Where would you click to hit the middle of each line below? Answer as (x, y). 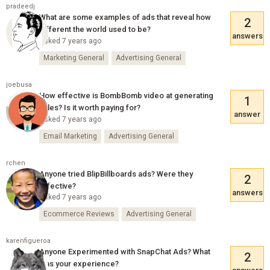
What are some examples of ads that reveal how (125, 17)
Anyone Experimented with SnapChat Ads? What (124, 252)
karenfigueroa (28, 241)
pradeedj (20, 7)
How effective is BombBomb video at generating (126, 95)
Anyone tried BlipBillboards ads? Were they (116, 174)
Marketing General (74, 58)
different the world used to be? (95, 30)
